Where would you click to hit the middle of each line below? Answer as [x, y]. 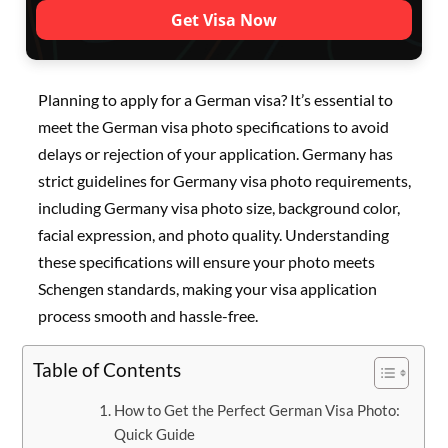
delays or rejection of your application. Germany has [216, 154]
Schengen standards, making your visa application [208, 289]
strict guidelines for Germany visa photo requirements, [225, 181]
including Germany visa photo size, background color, [219, 208]
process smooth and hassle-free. [148, 316]
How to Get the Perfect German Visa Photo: [257, 410]
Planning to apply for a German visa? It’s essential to [216, 100]
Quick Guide [155, 434]
